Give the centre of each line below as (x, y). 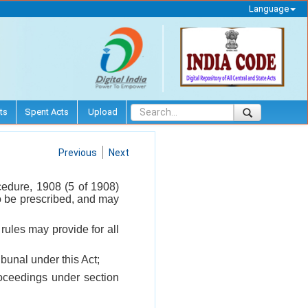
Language (268, 9)
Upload (102, 111)
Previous (78, 152)
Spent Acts (47, 111)
